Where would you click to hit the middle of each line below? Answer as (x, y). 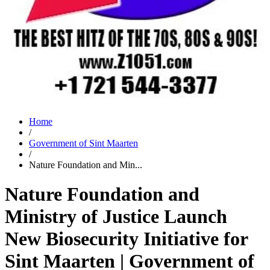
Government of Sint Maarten (83, 143)
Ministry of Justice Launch (116, 217)
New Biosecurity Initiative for (126, 239)
